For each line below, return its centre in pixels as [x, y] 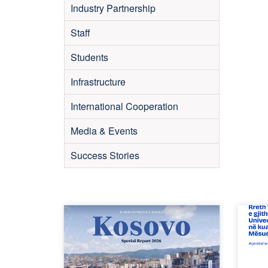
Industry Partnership [113, 8]
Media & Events [104, 131]
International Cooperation [124, 106]
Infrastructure [98, 82]
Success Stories [105, 155]
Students [89, 57]
